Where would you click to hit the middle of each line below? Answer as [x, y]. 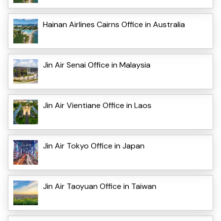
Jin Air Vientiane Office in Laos [97, 105]
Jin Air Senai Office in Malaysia [97, 65]
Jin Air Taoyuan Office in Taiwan [100, 186]
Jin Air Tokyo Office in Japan [94, 146]
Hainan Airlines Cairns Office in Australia [114, 24]
